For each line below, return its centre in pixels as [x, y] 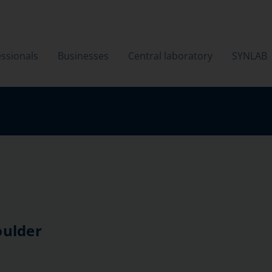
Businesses [83, 56]
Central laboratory [170, 56]
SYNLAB [249, 56]
